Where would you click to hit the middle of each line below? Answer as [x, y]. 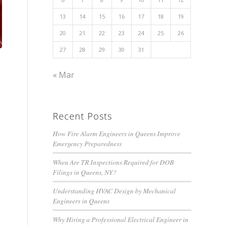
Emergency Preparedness [87, 143]
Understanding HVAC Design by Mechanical [115, 191]
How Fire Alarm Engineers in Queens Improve [117, 133]
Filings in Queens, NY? [85, 172]
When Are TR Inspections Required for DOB [114, 162]
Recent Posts [83, 116]
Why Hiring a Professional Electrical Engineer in [121, 219]
